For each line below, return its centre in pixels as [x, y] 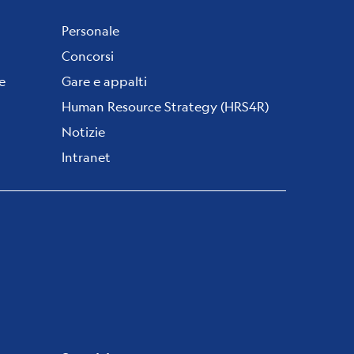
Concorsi [88, 55]
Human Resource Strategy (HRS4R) [165, 106]
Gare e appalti [104, 81]
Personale [90, 30]
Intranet [86, 156]
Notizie [83, 131]
